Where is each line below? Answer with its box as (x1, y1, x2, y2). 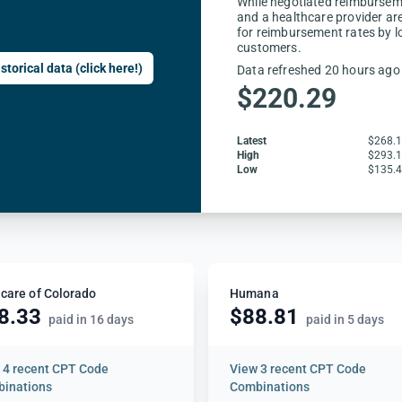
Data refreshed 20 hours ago (237, 62, 400, 77)
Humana (230, 285, 279, 301)
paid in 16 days (48, 311, 134, 327)
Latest (237, 134, 267, 147)
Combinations (230, 379, 310, 394)
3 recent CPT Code (260, 361, 366, 376)
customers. (237, 39, 301, 55)
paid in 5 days (306, 311, 384, 327)
